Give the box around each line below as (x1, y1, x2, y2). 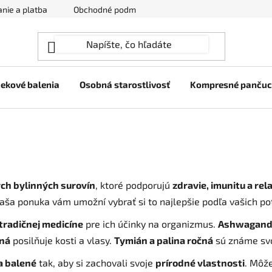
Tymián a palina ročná (114, 234, 213, 246)
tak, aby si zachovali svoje (36, 256, 155, 268)
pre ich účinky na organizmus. (83, 217, 218, 229)
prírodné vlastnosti (155, 256, 245, 268)
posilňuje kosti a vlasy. (10, 234, 114, 246)
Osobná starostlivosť (80, 79, 170, 90)
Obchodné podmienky (73, 4, 156, 15)
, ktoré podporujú (95, 178, 172, 191)
